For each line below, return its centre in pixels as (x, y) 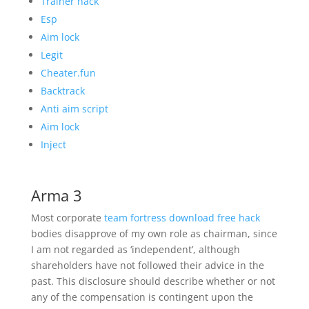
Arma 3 (56, 195)
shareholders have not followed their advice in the (147, 265)
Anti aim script (74, 109)
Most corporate (67, 218)
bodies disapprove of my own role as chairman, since (154, 233)
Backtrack (62, 91)
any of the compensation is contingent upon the (142, 297)
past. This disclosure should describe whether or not (153, 281)
